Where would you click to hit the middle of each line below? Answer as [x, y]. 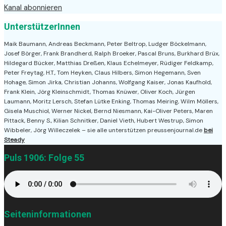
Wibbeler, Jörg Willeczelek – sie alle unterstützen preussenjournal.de [104, 130]
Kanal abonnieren [33, 7]
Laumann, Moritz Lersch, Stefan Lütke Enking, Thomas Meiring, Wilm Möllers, [111, 101]
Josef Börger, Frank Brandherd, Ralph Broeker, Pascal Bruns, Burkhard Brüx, [112, 53]
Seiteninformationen [48, 214]
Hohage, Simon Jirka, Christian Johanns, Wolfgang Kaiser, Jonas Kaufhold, [108, 82]
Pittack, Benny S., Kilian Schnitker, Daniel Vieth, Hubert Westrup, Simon [104, 120]
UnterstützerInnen [42, 26]
